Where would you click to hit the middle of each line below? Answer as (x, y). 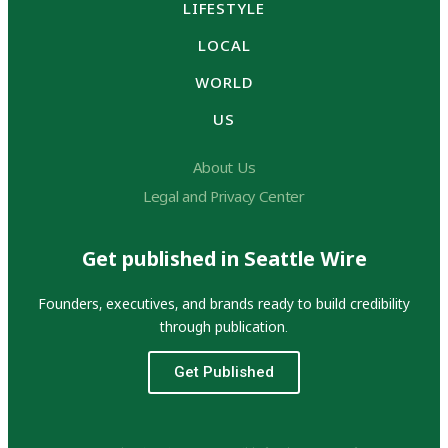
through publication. (224, 327)
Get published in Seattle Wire (224, 259)
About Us (224, 167)
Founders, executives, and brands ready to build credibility (224, 304)
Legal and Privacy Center (224, 196)
